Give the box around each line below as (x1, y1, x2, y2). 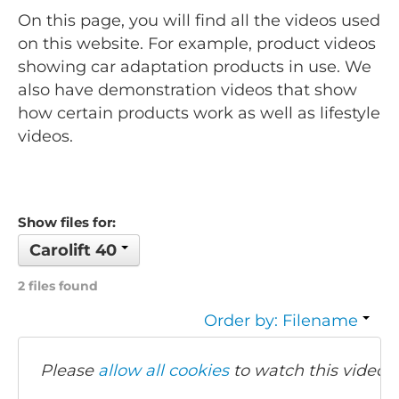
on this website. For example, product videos (18, 34, 376, 54)
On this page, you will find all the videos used (18, 11, 380, 31)
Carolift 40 (29, 240, 121, 261)
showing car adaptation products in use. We (18, 57, 371, 77)
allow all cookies (98, 361, 229, 381)
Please (40, 361, 98, 381)
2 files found (18, 278, 98, 295)
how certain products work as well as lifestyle (18, 103, 380, 124)
